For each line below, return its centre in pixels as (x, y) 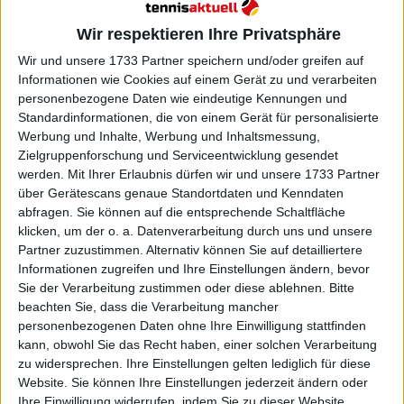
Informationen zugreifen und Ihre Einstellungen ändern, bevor (194, 268)
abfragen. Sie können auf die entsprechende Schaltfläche (182, 211)
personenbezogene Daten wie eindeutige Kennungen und (183, 98)
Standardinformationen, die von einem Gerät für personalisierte (198, 117)
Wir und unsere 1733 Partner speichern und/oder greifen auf (191, 60)
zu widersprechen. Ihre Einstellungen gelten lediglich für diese (194, 363)
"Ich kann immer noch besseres (235, 374)
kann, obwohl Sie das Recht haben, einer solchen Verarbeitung (197, 344)
